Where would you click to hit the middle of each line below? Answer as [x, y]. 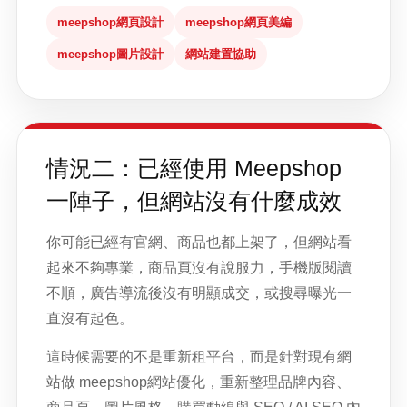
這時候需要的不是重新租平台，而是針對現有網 [199, 357]
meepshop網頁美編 [238, 22]
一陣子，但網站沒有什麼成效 [194, 201]
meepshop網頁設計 [110, 22]
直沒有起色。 [90, 318]
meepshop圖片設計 [110, 54]
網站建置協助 [221, 54]
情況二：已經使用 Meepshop [194, 168]
